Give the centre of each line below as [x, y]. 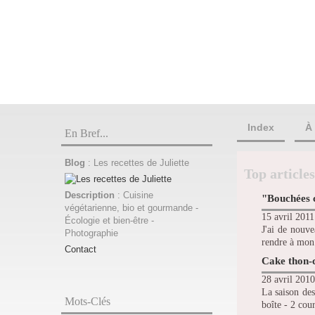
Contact [81, 249]
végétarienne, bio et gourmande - [131, 208]
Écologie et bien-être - [109, 220]
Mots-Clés [88, 301]
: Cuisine [135, 195]
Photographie [91, 233]
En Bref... [86, 133]
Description [91, 195]
